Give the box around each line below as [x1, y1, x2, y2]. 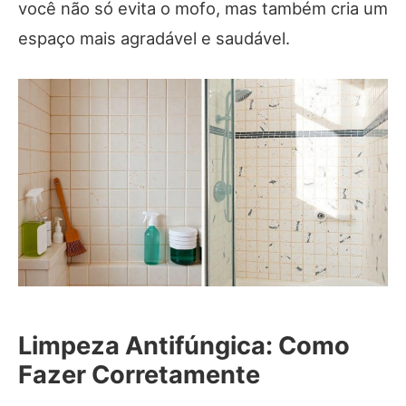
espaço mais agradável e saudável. [18, 27, 290, 48]
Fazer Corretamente [18, 360, 260, 391]
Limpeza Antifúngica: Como [18, 331, 350, 362]
